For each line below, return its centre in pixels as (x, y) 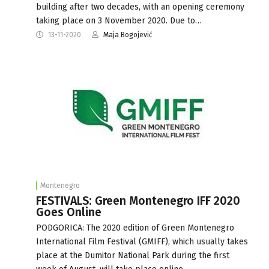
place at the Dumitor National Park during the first (133, 255)
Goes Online (69, 212)
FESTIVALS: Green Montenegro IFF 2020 (138, 201)
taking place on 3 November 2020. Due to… (119, 20)
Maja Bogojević (128, 35)
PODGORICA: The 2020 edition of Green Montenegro (135, 228)
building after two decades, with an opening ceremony (140, 7)
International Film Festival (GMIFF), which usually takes (142, 241)
